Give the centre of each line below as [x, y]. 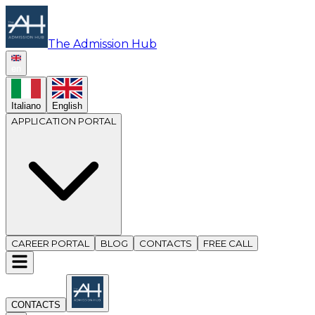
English [67, 105]
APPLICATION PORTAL [64, 121]
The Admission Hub [102, 44]
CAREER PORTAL [50, 243]
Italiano [26, 105]
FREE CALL [228, 243]
